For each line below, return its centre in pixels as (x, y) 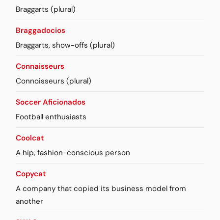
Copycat (31, 174)
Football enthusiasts (51, 117)
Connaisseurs (40, 66)
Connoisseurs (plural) (54, 81)
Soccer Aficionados (51, 102)
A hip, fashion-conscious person (73, 152)
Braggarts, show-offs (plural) (65, 45)
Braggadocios (41, 30)
